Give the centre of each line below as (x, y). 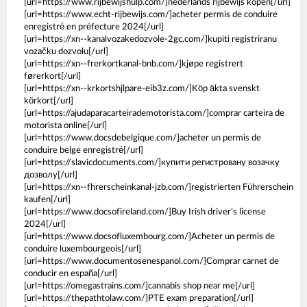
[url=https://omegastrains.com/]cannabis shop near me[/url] (139, 286)
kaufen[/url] (47, 200)
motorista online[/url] (65, 126)
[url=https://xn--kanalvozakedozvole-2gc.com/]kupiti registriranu (150, 39)
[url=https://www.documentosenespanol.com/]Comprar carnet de (151, 261)
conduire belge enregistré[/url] (84, 150)
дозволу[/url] (51, 175)
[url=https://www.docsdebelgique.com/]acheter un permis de (143, 138)
